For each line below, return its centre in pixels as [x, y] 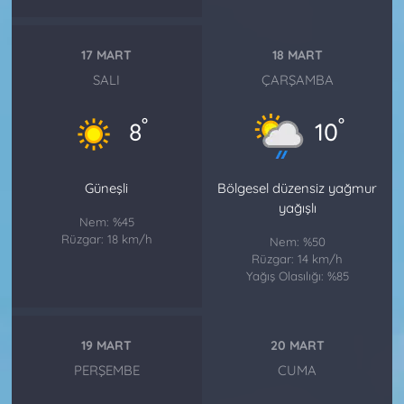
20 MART [297, 346]
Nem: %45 [106, 221]
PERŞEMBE [106, 370]
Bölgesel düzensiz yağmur [298, 188]
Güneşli [107, 188]
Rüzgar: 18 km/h [106, 239]
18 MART [297, 55]
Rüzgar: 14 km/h [298, 258]
